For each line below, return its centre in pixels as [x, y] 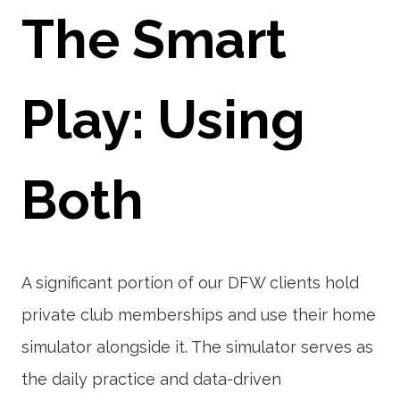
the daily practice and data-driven [151, 379]
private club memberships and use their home [199, 315]
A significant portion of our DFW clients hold [190, 283]
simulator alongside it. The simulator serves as [197, 347]
